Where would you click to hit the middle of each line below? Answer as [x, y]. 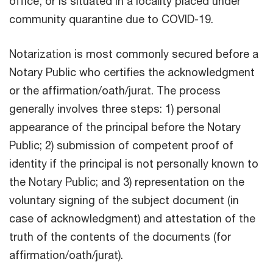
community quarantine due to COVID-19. [111, 19]
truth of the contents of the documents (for [120, 236]
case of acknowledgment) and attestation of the [132, 218]
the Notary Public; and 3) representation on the [127, 181]
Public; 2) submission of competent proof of [121, 145]
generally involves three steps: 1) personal [115, 108]
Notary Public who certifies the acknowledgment [132, 72]
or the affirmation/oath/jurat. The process [115, 90]
